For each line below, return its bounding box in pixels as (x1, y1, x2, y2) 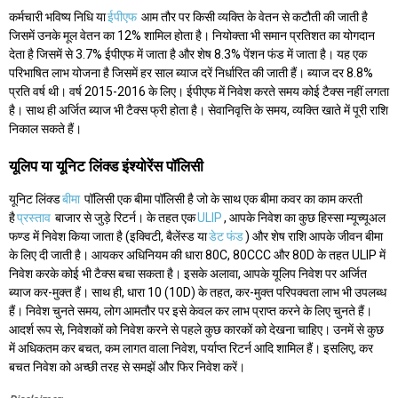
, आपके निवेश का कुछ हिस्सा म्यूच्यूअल (224, 210, 386, 225)
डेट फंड (209, 228, 243, 243)
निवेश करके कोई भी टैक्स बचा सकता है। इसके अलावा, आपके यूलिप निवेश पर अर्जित (9, 266, 367, 281)
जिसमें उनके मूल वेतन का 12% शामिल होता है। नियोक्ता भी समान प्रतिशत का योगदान (9, 28, 375, 43)
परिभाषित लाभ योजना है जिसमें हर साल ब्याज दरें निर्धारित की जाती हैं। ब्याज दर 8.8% (9, 65, 373, 80)
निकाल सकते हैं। (9, 121, 82, 136)
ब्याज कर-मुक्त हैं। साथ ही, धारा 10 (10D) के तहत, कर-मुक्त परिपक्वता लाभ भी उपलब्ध (9, 284, 386, 299)
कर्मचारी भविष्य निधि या (9, 9, 106, 24)
